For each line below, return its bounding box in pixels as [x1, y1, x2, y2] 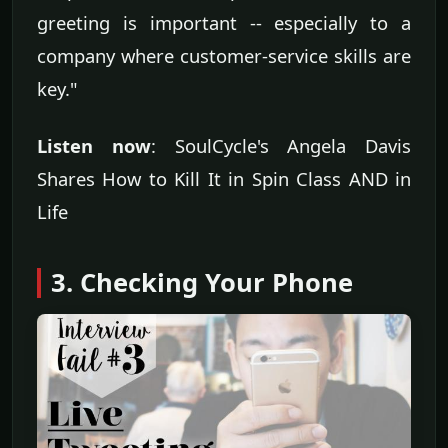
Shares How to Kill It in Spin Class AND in [37, 166, 411, 192]
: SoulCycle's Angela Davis [150, 133, 411, 159]
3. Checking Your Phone [51, 265, 353, 301]
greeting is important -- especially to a [37, 10, 411, 36]
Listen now [37, 133, 151, 159]
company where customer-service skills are [37, 43, 411, 69]
